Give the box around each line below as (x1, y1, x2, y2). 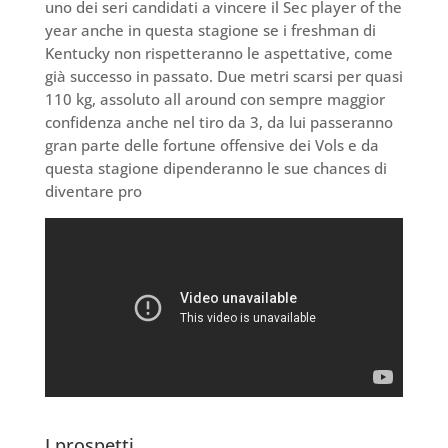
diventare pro (44, 181, 142, 202)
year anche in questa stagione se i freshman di (44, 20, 376, 41)
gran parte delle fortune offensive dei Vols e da (44, 135, 379, 156)
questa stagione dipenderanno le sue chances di (44, 158, 387, 179)
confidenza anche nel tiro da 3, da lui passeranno (44, 112, 393, 133)
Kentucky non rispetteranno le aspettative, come (44, 43, 393, 64)
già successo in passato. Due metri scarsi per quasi (44, 66, 403, 87)
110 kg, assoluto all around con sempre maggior (44, 89, 385, 110)
